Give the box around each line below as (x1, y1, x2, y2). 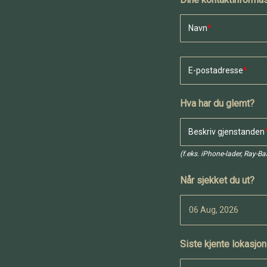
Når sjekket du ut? (180, 175, 254, 187)
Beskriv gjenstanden (188, 127, 265, 137)
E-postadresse (188, 66, 243, 76)
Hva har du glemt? (180, 98, 254, 110)
